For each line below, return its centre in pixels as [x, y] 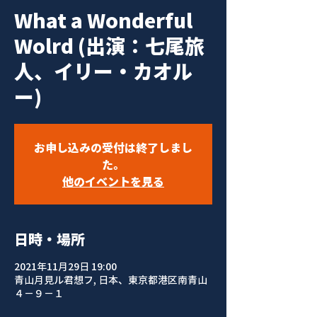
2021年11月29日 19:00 [65, 266]
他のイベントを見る [113, 181]
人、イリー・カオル [103, 71]
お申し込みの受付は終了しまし [113, 147]
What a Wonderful [103, 20]
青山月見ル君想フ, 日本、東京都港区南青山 [111, 279]
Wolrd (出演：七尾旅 [109, 46]
